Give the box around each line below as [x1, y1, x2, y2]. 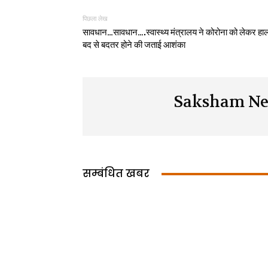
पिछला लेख [83, 15, 108, 23]
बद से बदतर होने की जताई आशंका [83, 39, 185, 50]
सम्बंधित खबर [83, 166, 150, 181]
